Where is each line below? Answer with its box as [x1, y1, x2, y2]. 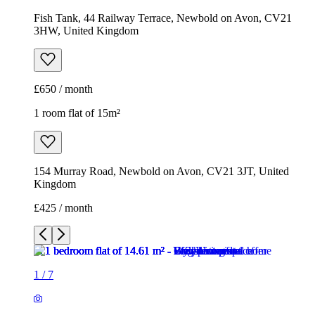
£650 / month [34, 83, 93, 96]
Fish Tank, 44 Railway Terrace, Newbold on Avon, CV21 [34, 12, 292, 25]
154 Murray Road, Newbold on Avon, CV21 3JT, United [34, 165, 289, 178]
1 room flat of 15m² [34, 107, 120, 120]
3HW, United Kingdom [34, 25, 139, 37]
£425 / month [34, 202, 93, 214]
